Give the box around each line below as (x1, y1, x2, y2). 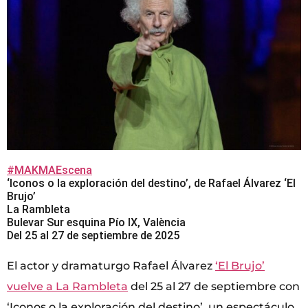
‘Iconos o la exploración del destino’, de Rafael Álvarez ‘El (7, 176, 296, 190)
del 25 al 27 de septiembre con (128, 279, 300, 293)
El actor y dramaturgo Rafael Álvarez (7, 258, 215, 272)
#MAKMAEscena (7, 163, 92, 177)
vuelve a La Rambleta (7, 279, 128, 293)
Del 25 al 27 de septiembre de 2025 (7, 228, 179, 242)
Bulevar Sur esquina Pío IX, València (7, 215, 186, 229)
